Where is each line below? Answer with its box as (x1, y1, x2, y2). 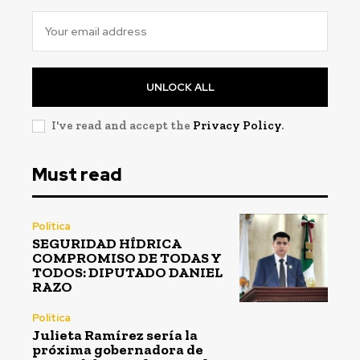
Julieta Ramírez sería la (32, 325, 198, 344)
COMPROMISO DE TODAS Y (32, 249, 222, 268)
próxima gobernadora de (32, 340, 203, 358)
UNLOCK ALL (145, 80, 215, 94)
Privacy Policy (193, 117, 281, 133)
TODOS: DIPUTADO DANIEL (32, 264, 223, 282)
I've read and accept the (51, 117, 193, 133)
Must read (32, 162, 122, 186)
